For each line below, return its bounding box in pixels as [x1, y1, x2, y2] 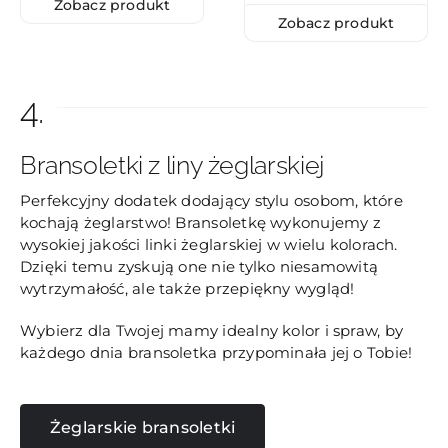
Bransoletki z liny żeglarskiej [19, 150, 324, 180]
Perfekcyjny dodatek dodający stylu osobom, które [19, 190, 403, 210]
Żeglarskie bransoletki [49, 417, 236, 437]
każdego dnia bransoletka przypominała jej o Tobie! [19, 342, 413, 362]
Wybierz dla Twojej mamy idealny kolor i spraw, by [19, 320, 404, 340]
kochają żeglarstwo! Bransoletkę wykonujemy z [19, 212, 381, 232]
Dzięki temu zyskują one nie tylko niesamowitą [19, 256, 379, 276]
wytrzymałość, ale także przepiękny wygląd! [19, 278, 355, 298]
